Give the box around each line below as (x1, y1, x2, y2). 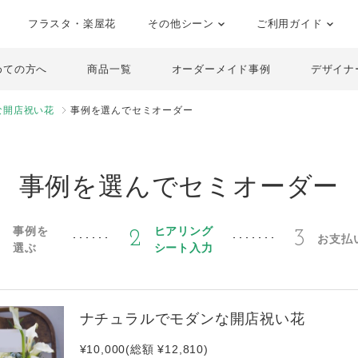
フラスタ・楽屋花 (27, 18, 117, 30)
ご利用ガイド (256, 18, 327, 30)
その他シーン (148, 18, 218, 30)
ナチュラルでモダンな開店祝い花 (79, 311, 305, 327)
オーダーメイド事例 (171, 63, 271, 75)
